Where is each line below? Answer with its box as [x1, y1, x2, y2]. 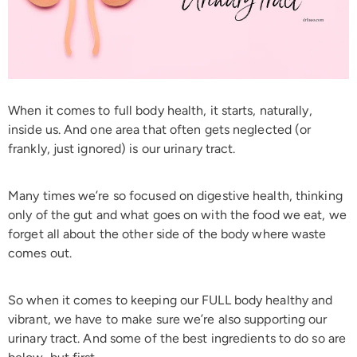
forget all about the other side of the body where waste [8, 226, 327, 241]
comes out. [8, 245, 72, 261]
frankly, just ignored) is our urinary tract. [8, 140, 239, 156]
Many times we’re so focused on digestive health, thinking [8, 187, 343, 203]
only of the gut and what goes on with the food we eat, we [8, 206, 347, 222]
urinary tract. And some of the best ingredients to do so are [8, 330, 347, 346]
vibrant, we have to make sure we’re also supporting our [8, 311, 328, 327]
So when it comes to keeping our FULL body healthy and [8, 292, 333, 308]
